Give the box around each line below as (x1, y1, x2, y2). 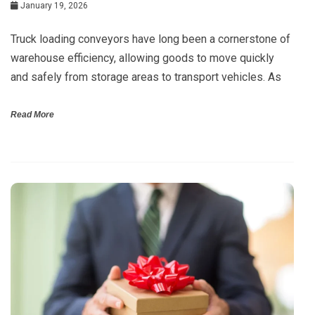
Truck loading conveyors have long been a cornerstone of (11, 32, 290, 46)
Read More (11, 110, 54, 120)
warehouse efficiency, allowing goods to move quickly (11, 51, 274, 65)
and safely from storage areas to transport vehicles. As (11, 70, 281, 84)
